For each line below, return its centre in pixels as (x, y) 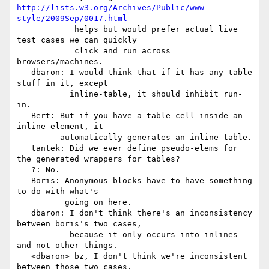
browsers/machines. (60, 62)
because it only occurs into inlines (43, 235)
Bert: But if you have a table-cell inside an (24, 116)
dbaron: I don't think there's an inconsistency (24, 213)
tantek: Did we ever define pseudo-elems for (24, 148)
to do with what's (58, 192)
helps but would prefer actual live (46, 29)
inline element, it (60, 127)
